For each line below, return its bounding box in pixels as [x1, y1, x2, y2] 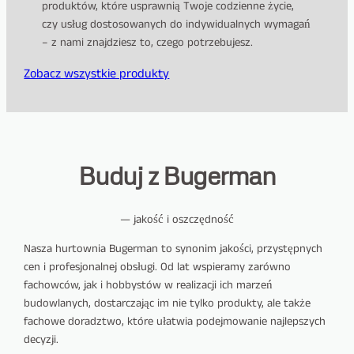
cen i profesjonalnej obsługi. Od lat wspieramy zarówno [24, 259, 292, 276]
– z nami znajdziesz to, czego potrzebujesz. [41, 35, 253, 51]
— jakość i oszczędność [120, 211, 234, 228]
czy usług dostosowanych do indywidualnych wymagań [41, 17, 311, 33]
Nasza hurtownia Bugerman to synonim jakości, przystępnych [24, 241, 323, 258]
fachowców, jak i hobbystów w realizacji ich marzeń [24, 277, 273, 294]
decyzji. [24, 332, 59, 348]
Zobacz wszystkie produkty [24, 64, 170, 83]
